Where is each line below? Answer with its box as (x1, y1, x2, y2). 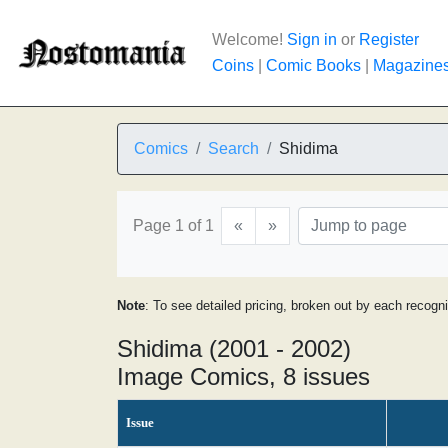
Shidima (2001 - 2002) (117, 335, 351, 362)
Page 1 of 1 (133, 217, 214, 234)
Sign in (287, 31, 337, 48)
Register (359, 31, 419, 48)
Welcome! (212, 31, 287, 48)
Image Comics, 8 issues (117, 363, 370, 390)
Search (208, 140, 259, 157)
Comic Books (266, 57, 361, 74)
